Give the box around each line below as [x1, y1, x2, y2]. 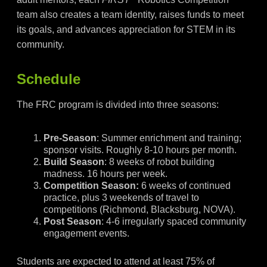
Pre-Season [44, 133, 97, 144]
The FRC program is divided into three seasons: [17, 100, 219, 110]
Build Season [44, 157, 104, 167]
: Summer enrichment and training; [97, 133, 241, 144]
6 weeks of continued [141, 181, 231, 191]
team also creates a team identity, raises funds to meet [17, 10, 244, 20]
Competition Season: [44, 181, 141, 191]
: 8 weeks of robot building [104, 157, 215, 167]
